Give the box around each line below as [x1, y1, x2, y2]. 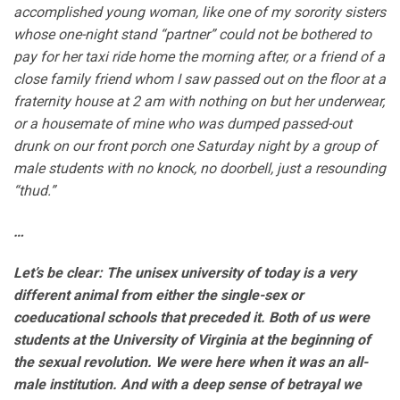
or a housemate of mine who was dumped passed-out [13, 115, 352, 133]
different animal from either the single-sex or [13, 286, 304, 304]
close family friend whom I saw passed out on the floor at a [13, 71, 386, 88]
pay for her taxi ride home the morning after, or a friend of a [13, 48, 385, 66]
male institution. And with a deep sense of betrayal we [13, 375, 362, 393]
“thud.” [13, 182, 55, 200]
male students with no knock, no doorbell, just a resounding [13, 160, 386, 178]
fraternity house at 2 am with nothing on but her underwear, [13, 93, 385, 111]
